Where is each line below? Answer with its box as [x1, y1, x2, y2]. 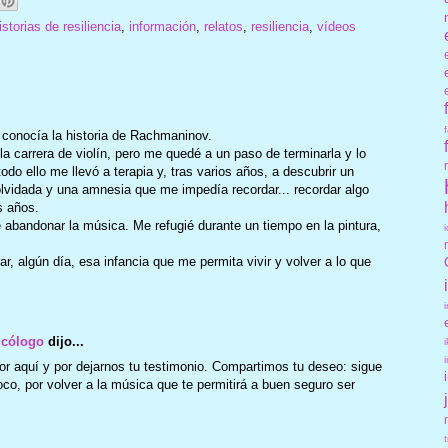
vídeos [316, 18, 356, 34]
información [128, 18, 196, 34]
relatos [203, 18, 243, 34]
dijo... [43, 334, 84, 350]
